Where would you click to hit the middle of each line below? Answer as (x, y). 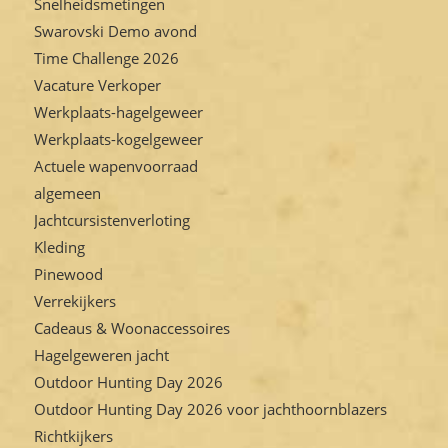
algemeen (67, 193)
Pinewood (68, 274)
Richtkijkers (73, 436)
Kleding (59, 247)
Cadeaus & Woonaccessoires (131, 328)
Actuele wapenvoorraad (115, 166)
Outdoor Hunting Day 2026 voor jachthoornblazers (210, 409)
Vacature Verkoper (97, 85)
